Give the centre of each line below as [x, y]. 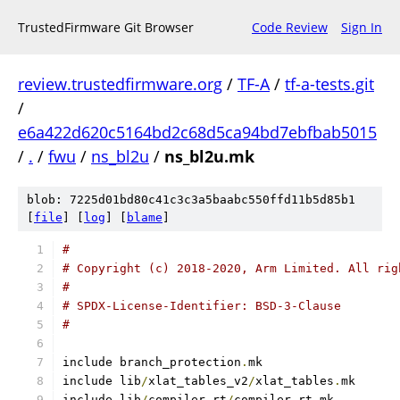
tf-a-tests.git [329, 84]
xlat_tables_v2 [198, 381]
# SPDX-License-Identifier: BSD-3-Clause [202, 306]
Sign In [362, 27]
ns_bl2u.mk [209, 156]
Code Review [290, 27]
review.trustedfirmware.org [120, 84]
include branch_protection [152, 362]
